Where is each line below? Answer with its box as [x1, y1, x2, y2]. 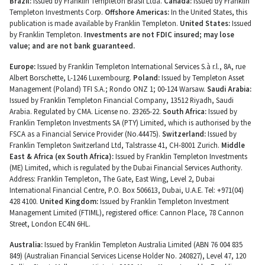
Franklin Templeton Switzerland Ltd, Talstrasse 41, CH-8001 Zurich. [9, 140, 221, 150]
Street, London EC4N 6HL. [9, 219, 91, 228]
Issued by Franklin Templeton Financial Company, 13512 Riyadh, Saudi [9, 95, 234, 105]
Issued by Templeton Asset [161, 73, 244, 82]
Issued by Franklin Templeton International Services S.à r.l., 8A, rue [35, 62, 245, 71]
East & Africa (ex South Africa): [9, 151, 114, 161]
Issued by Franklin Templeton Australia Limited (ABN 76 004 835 [43, 240, 243, 249]
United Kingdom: [40, 196, 98, 206]
